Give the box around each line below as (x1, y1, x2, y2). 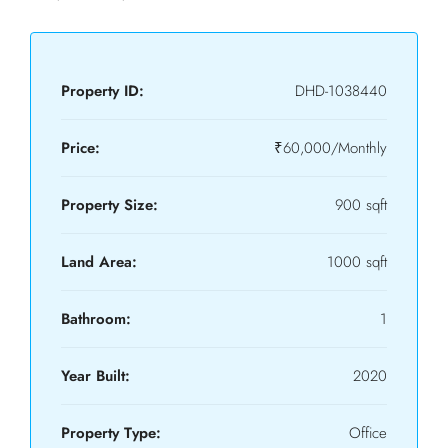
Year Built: (61, 365, 130, 387)
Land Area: (61, 251, 137, 273)
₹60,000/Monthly (274, 137, 387, 159)
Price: (61, 137, 100, 159)
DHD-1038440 (295, 80, 387, 102)
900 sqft (335, 194, 387, 216)
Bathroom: (61, 308, 131, 330)
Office (349, 422, 387, 444)
